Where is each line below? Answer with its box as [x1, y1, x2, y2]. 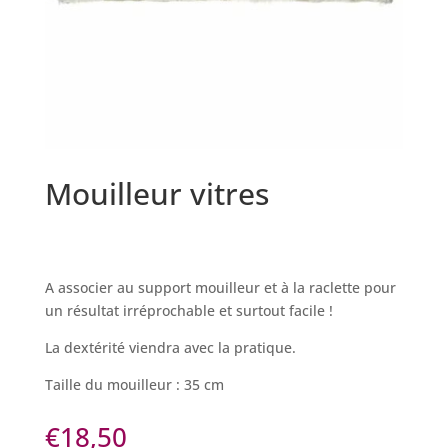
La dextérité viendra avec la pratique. [44, 338, 296, 358]
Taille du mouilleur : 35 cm [44, 375, 224, 395]
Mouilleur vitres [44, 173, 269, 215]
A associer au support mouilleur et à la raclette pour [44, 278, 396, 298]
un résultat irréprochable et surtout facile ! [44, 301, 333, 321]
